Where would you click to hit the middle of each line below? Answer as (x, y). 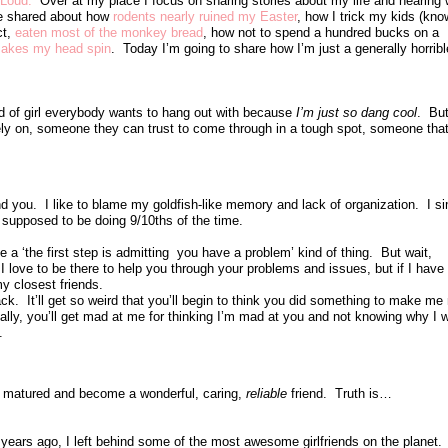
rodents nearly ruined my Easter (205, 16)
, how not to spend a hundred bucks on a (321, 32)
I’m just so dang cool (356, 112)
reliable (268, 393)
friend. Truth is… (341, 393)
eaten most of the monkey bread (109, 32)
